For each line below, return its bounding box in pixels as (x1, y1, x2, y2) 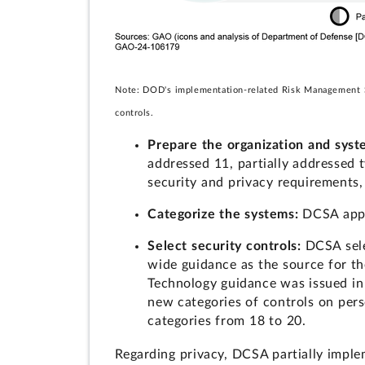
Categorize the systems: (147, 208, 303, 222)
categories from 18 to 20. (147, 314, 306, 328)
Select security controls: (147, 239, 306, 253)
